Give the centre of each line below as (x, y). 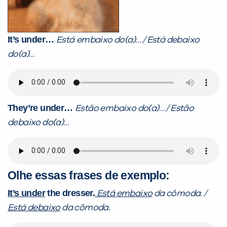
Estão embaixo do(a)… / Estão (135, 108)
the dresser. (70, 193)
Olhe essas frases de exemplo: (89, 175)
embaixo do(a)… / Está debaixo (138, 40)
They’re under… (41, 108)
